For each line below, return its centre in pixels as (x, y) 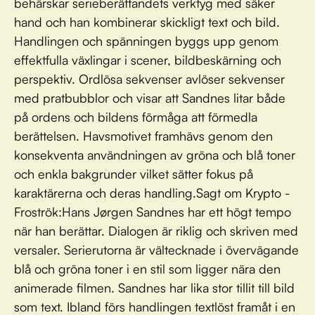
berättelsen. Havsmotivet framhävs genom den (143, 136)
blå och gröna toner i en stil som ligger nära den (147, 269)
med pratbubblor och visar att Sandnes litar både (150, 98)
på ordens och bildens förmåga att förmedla (136, 117)
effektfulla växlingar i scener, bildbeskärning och (148, 60)
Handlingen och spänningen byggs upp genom (146, 41)
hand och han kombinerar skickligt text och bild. (147, 22)
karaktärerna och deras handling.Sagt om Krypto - (152, 193)
